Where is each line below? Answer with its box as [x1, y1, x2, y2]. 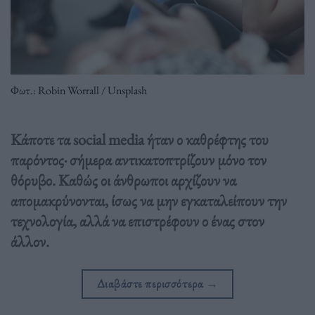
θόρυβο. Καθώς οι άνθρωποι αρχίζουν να [11, 169, 236, 191]
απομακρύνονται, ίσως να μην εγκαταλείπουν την [11, 190, 287, 212]
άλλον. [11, 231, 49, 252]
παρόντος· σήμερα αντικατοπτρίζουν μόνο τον [11, 149, 266, 171]
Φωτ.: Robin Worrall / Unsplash [11, 82, 147, 98]
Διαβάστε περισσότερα [96, 276, 206, 292]
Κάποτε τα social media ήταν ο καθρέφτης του [11, 129, 269, 150]
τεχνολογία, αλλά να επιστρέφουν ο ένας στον [11, 210, 264, 232]
